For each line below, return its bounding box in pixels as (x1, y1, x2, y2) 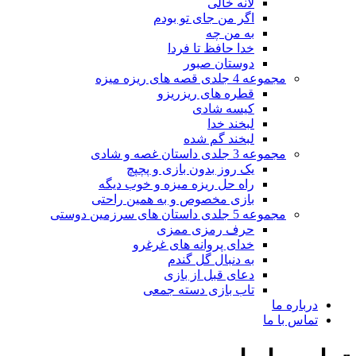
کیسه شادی (192, 102, 254, 115)
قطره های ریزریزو (157, 87, 254, 100)
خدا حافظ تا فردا (168, 41, 254, 55)
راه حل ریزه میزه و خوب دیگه (99, 177, 254, 191)
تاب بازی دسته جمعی (143, 283, 254, 296)
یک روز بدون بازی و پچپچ (126, 162, 254, 176)
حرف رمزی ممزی (157, 222, 254, 236)
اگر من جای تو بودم (153, 11, 254, 25)
